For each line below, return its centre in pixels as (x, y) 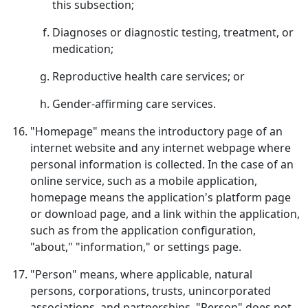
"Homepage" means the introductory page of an (156, 131)
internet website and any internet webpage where (161, 148)
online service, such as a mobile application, (144, 181)
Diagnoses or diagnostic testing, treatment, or (173, 32)
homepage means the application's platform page (161, 197)
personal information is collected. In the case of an (162, 164)
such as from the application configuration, (143, 230)
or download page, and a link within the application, (165, 214)
